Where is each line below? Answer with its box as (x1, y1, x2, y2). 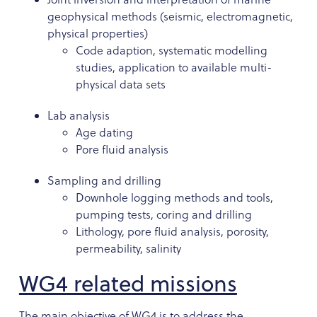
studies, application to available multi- (75, 59, 272, 75)
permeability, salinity (75, 240, 181, 256)
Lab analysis (47, 107, 110, 123)
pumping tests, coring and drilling (75, 206, 252, 222)
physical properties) (47, 25, 148, 41)
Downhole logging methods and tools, (75, 189, 273, 205)
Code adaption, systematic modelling (75, 42, 267, 58)
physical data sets (75, 76, 166, 92)
